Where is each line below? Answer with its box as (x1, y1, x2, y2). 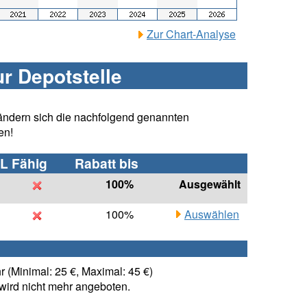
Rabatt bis (75, 153, 138, 173)
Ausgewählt (179, 176, 241, 193)
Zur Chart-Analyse (147, 26, 236, 42)
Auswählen (184, 206, 239, 223)
